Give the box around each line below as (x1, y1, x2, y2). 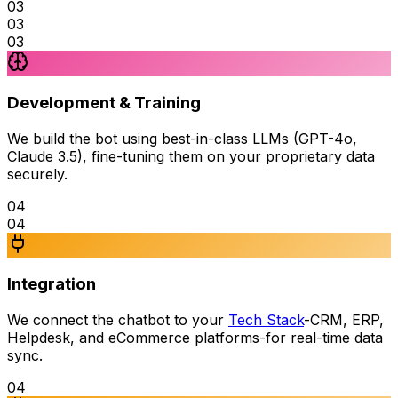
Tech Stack (228, 310, 304, 329)
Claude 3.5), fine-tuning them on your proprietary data (7, 147, 375, 165)
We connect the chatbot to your (7, 310, 228, 329)
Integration (7, 274, 96, 295)
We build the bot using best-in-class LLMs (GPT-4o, (7, 129, 357, 147)
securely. (7, 164, 68, 183)
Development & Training (7, 92, 201, 113)
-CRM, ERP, (304, 310, 384, 329)
